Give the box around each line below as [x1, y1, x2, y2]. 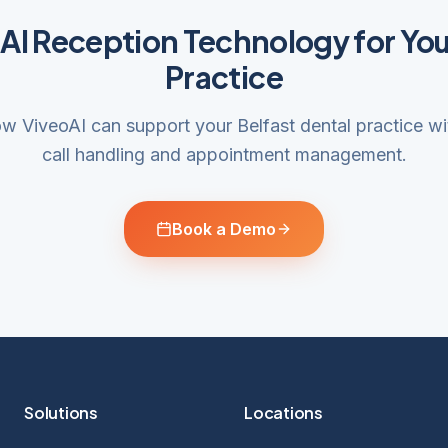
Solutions [24, 402, 98, 423]
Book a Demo [172, 219, 276, 239]
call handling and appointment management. [41, 144, 407, 165]
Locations [244, 402, 323, 423]
